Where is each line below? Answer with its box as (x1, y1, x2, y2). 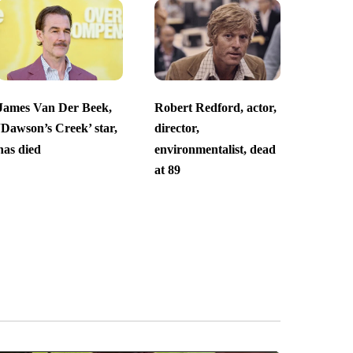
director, (154, 121, 199, 136)
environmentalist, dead (154, 142, 276, 156)
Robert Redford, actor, (154, 101, 277, 115)
